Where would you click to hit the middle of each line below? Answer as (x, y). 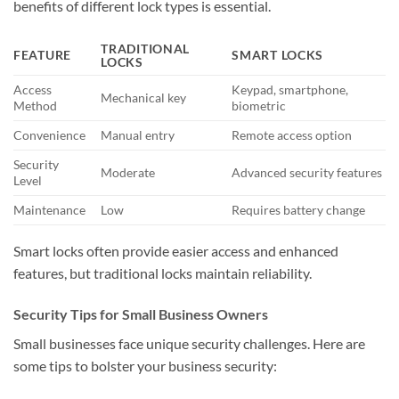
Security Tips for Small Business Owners (141, 313)
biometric (259, 105)
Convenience (49, 134)
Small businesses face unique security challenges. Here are (189, 343)
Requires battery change (299, 209)
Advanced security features (307, 172)
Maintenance (49, 209)
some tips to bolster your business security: (145, 365)
